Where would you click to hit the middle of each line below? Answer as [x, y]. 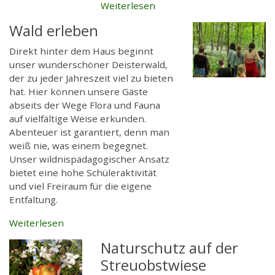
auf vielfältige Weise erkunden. [78, 119]
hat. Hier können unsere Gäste [79, 92]
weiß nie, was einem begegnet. [79, 146]
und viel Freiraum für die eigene [80, 186]
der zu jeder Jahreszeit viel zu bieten [91, 78]
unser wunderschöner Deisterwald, [88, 65]
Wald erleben [54, 31]
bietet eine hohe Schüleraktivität [83, 173]
